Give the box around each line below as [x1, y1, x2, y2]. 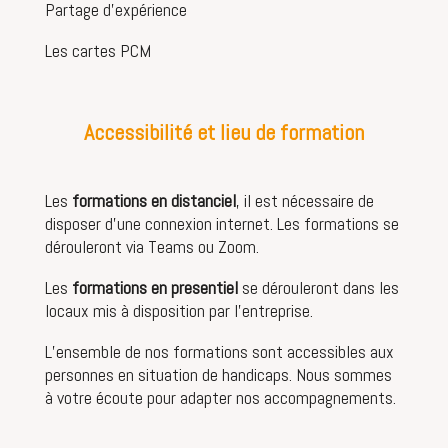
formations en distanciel [71, 188, 236, 212]
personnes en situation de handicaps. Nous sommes [44, 362, 392, 386]
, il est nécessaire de [235, 188, 374, 212]
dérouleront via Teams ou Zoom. [44, 234, 259, 258]
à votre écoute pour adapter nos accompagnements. [44, 385, 396, 409]
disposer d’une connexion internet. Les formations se [44, 211, 399, 235]
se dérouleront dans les [237, 275, 399, 299]
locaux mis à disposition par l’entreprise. [44, 298, 313, 322]
